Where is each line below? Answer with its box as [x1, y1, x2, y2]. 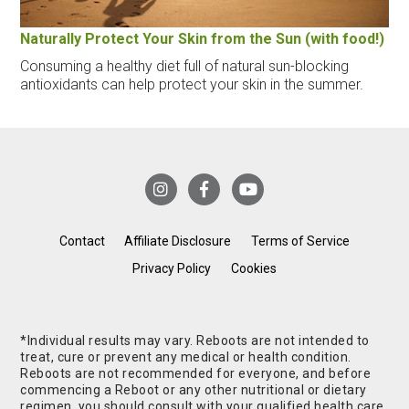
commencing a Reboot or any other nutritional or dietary [20, 383, 367, 398]
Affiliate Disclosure [124, 234, 232, 249]
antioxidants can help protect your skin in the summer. [20, 75, 364, 93]
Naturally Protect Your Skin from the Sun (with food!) [20, 29, 385, 47]
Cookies [230, 261, 277, 277]
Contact [58, 234, 105, 249]
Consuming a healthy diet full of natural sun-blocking [20, 57, 350, 75]
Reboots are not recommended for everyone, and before [20, 366, 372, 382]
